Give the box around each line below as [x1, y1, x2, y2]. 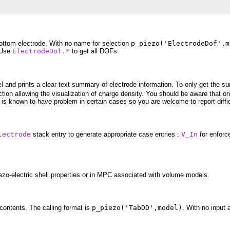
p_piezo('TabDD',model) [92, 204, 182, 212]
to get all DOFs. [70, 47, 119, 55]
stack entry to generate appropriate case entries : [31, 130, 181, 138]
